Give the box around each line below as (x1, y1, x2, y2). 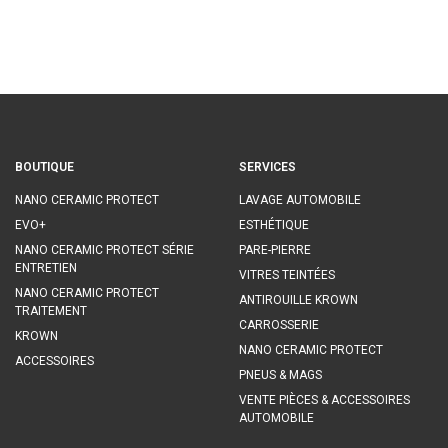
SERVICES (239, 160, 296, 174)
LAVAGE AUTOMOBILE (239, 193, 361, 207)
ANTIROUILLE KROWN (239, 293, 358, 307)
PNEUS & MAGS (239, 368, 322, 382)
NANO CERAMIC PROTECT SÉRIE (15, 243, 194, 257)
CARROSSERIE (239, 318, 319, 332)
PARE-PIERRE (239, 243, 311, 257)
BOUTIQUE (15, 160, 74, 174)
